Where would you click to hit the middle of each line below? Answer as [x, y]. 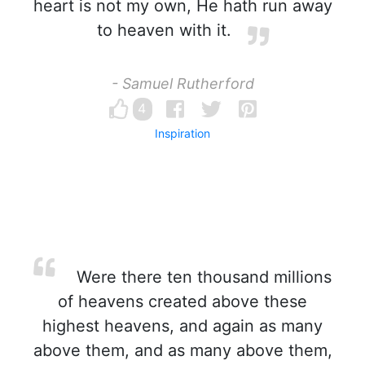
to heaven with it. [164, 30]
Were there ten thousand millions [201, 277]
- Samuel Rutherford [182, 84]
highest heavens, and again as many [182, 326]
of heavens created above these [182, 301]
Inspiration [182, 133]
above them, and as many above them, [182, 350]
